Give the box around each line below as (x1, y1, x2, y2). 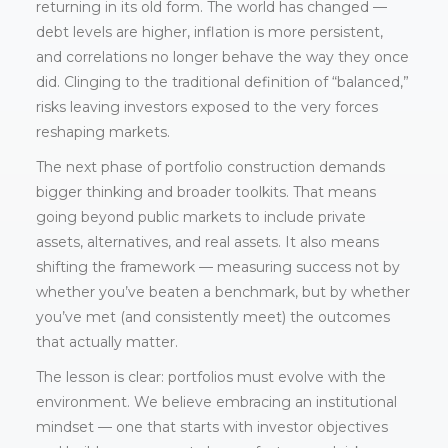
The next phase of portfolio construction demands (35, 158, 385, 177)
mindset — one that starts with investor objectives (35, 418, 388, 437)
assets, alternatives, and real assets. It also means (35, 233, 379, 252)
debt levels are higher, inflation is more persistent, (35, 23, 383, 42)
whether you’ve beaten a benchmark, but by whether (35, 283, 410, 302)
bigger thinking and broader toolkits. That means (35, 183, 376, 202)
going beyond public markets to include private (35, 208, 366, 227)
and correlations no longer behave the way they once (35, 48, 409, 67)
